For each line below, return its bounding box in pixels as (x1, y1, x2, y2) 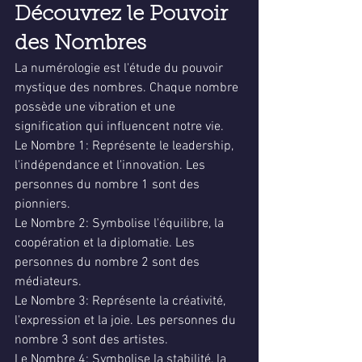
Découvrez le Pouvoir (15, 5, 234, 26)
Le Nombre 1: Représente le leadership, (15, 138, 237, 154)
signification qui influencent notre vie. (15, 119, 224, 135)
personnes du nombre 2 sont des (15, 255, 203, 271)
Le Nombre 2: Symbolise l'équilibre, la (15, 216, 227, 232)
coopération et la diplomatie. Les (15, 235, 198, 251)
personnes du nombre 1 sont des (15, 177, 203, 193)
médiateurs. (15, 274, 82, 290)
